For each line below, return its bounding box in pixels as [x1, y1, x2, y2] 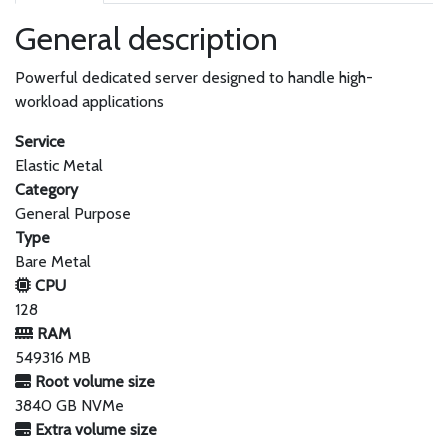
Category [15, 180, 78, 199]
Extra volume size [31, 420, 157, 439]
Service [15, 132, 65, 151]
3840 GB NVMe [15, 396, 124, 415]
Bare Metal [15, 252, 91, 271]
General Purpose [15, 204, 131, 223]
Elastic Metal [15, 156, 103, 175]
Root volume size [31, 372, 155, 391]
